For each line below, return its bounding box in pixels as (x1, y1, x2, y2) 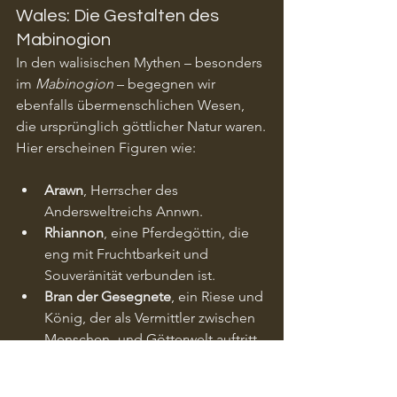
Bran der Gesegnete (44, 287, 171, 305)
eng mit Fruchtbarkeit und (44, 245, 212, 262)
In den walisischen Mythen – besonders (16, 53, 266, 71)
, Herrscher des (83, 181, 182, 198)
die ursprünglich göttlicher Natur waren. (16, 117, 266, 135)
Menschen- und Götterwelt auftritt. (44, 330, 261, 347)
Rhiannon (44, 223, 104, 241)
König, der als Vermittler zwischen (44, 308, 259, 326)
